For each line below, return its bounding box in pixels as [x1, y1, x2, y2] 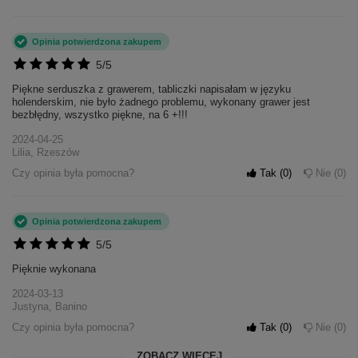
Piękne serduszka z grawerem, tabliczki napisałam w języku [12, 83, 291, 96]
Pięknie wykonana [12, 263, 96, 276]
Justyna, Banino [12, 300, 87, 313]
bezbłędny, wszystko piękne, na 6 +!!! [12, 109, 188, 121]
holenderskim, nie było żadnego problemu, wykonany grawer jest [12, 96, 310, 109]
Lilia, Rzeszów [12, 146, 79, 159]
